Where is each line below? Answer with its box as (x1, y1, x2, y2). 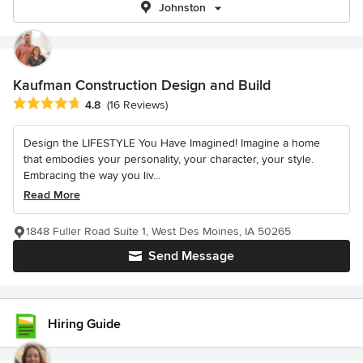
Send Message (148, 248, 234, 265)
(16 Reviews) (107, 98, 168, 113)
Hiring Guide (48, 316, 121, 332)
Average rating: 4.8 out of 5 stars (12, 96, 196, 113)
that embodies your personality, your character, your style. (23, 152, 314, 167)
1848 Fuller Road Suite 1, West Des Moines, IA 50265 (26, 224, 291, 239)
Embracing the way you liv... (23, 169, 160, 183)
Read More (23, 188, 80, 203)
